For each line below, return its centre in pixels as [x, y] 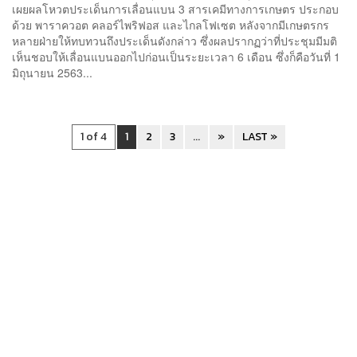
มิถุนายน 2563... [52, 73]
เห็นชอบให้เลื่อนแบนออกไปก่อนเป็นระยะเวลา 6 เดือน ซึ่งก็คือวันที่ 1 [176, 57]
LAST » [260, 137]
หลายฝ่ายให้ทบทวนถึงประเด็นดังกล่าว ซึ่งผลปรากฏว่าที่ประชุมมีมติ [175, 41]
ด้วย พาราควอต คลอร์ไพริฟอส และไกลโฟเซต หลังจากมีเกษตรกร [171, 25]
